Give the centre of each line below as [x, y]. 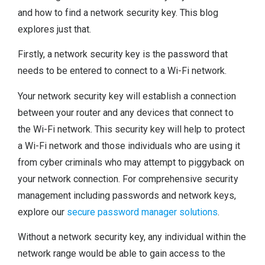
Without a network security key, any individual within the [132, 237]
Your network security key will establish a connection [127, 96]
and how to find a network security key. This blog [118, 12]
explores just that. [55, 29]
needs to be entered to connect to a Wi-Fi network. [122, 71]
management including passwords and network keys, [127, 195]
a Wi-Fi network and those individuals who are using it [129, 146]
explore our [43, 212]
